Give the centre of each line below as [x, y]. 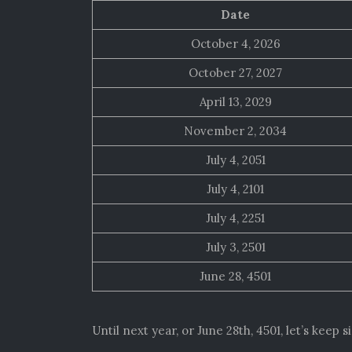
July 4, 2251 [235, 218]
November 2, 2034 [235, 131]
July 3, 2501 [235, 247]
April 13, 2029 [235, 102]
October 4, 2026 [235, 44]
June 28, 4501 [235, 277]
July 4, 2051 [235, 160]
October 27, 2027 [235, 73]
